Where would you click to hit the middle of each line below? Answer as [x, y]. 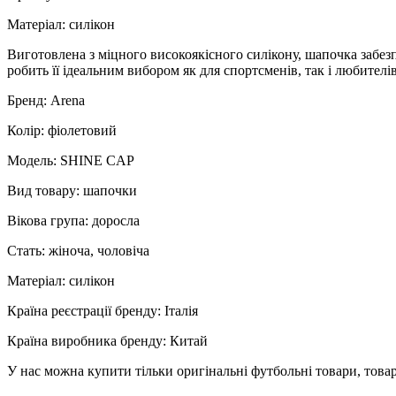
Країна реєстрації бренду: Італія [103, 310]
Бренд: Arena [46, 100]
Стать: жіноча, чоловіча [78, 250]
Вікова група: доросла [73, 220]
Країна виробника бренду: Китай [107, 340]
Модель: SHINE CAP [71, 160]
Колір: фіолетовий [62, 130]
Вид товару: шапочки [72, 190]
